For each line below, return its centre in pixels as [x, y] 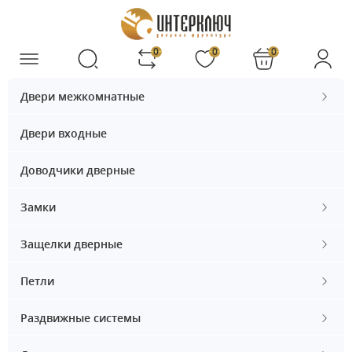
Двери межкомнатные [82, 97]
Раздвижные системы [81, 318]
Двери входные [64, 134]
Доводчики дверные [78, 170]
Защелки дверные [71, 244]
